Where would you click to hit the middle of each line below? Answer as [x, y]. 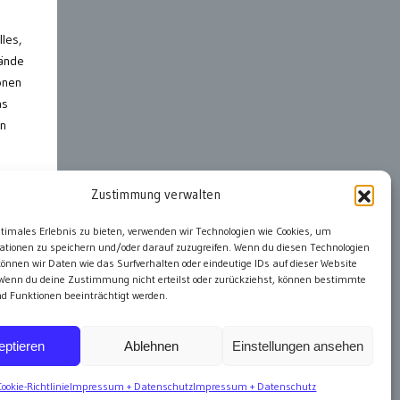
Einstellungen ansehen [297, 346]
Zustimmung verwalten [156, 194]
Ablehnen [152, 346]
